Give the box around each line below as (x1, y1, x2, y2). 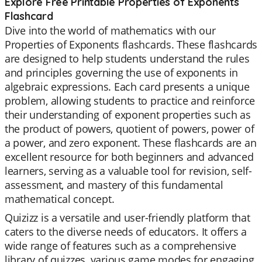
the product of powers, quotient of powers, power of (5, 122, 254, 136)
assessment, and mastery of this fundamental (5, 178, 223, 192)
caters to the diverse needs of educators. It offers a (5, 225, 247, 239)
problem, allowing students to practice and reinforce (5, 94, 255, 108)
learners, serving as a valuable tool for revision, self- (5, 164, 252, 178)
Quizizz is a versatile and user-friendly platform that (5, 211, 250, 225)
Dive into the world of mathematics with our (5, 23, 216, 37)
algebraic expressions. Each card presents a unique (5, 80, 250, 94)
